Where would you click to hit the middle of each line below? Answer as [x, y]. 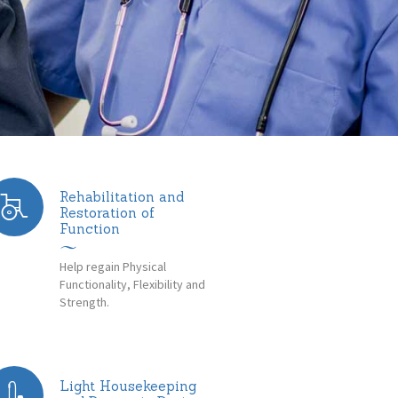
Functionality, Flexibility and [132, 284]
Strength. [84, 302]
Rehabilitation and [121, 197]
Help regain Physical [113, 266]
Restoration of [107, 213]
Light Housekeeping [127, 386]
